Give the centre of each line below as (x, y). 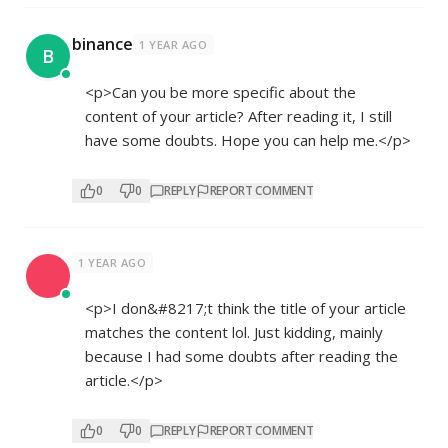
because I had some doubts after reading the (241, 356)
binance (102, 44)
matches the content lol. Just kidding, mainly (234, 332)
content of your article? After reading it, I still (238, 116)
